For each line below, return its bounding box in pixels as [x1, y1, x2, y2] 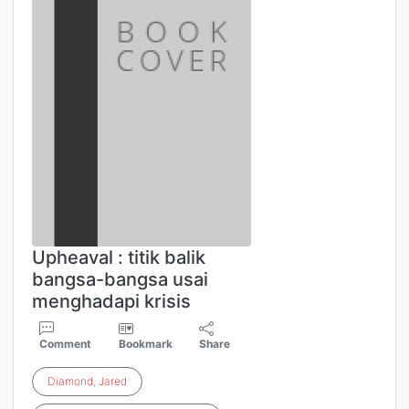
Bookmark [118, 337, 173, 351]
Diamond [47, 374, 93, 388]
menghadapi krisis [32, 290, 191, 312]
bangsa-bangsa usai [32, 268, 208, 290]
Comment [39, 337, 91, 351]
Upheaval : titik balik [32, 246, 205, 268]
